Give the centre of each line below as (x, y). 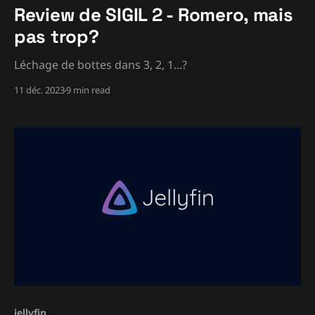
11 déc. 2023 (39, 90)
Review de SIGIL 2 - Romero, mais (154, 15)
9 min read (88, 90)
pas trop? (57, 37)
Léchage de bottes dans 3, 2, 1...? (101, 65)
